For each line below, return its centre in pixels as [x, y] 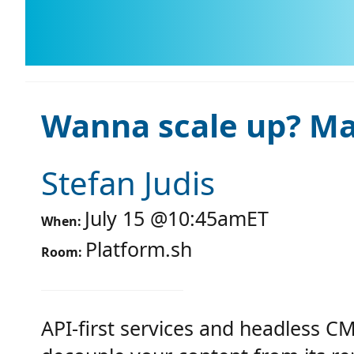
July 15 [115, 218]
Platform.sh [139, 249]
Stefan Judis [128, 183]
